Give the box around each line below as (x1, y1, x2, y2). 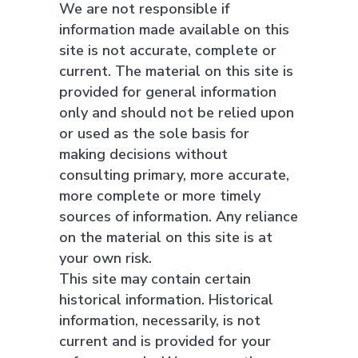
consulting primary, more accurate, (59, 165, 289, 185)
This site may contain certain (59, 269, 251, 288)
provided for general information (59, 82, 276, 101)
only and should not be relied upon (59, 103, 294, 122)
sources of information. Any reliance (59, 207, 298, 226)
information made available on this (59, 20, 289, 39)
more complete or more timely (59, 186, 261, 205)
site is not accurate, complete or (59, 41, 276, 60)
